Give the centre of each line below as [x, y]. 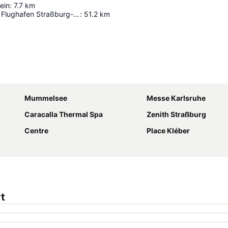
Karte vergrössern [166, 76]
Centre [36, 130]
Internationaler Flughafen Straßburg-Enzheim [76, 14]
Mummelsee [46, 98]
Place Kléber [168, 130]
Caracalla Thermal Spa [64, 114]
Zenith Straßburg [176, 114]
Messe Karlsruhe [176, 98]
